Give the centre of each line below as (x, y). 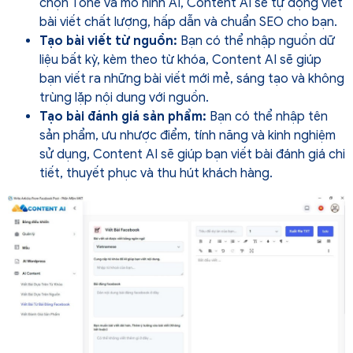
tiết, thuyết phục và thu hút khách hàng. (156, 173)
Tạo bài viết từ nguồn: (110, 41)
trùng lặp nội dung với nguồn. (124, 97)
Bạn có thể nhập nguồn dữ (258, 41)
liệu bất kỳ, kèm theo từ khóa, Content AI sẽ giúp (180, 59)
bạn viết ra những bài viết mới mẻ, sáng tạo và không (192, 78)
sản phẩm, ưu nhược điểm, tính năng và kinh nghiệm (188, 135)
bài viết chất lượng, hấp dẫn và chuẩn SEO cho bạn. (188, 22)
